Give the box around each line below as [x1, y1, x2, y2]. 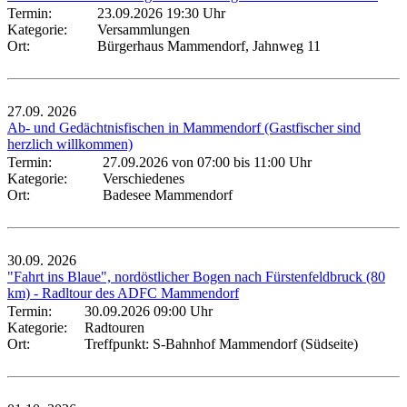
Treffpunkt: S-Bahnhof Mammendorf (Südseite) [84, 335, 358, 352]
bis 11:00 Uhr [230, 154, 312, 170]
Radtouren [84, 319, 144, 335]
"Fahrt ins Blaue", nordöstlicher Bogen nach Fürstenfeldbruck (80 [7, 268, 385, 284]
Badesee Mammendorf [103, 186, 233, 203]
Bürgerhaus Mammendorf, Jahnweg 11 [97, 37, 321, 54]
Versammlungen [97, 21, 190, 37]
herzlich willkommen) [7, 135, 133, 152]
